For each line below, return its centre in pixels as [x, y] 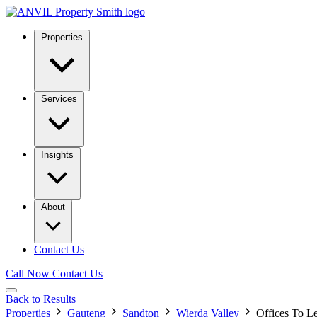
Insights [57, 155]
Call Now [28, 273]
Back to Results [41, 299]
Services [59, 99]
